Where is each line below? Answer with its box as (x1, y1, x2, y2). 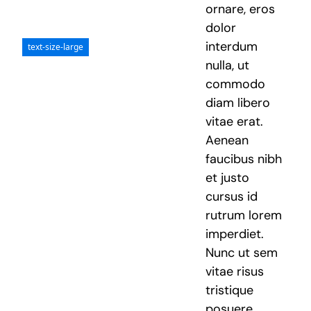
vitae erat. (205, 113, 264, 131)
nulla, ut (205, 57, 250, 74)
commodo (205, 76, 266, 93)
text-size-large (28, 40, 84, 53)
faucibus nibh (205, 151, 283, 168)
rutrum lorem (205, 207, 283, 224)
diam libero (205, 94, 271, 112)
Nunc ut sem (205, 244, 278, 262)
